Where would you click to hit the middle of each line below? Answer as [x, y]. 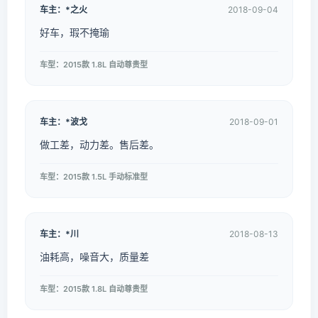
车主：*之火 [64, 10]
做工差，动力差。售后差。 [99, 144]
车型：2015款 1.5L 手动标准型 [94, 177]
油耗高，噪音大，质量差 [94, 257]
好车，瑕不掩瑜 [75, 32]
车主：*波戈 [64, 122]
